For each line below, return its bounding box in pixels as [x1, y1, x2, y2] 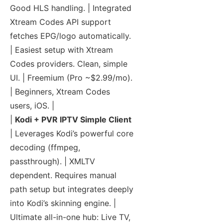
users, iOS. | [10, 101, 54, 111]
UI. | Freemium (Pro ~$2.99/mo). [10, 73, 132, 83]
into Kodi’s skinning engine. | [10, 198, 116, 209]
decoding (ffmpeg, [10, 142, 80, 153]
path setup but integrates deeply [10, 184, 133, 195]
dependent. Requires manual [10, 170, 116, 181]
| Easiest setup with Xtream [10, 45, 113, 55]
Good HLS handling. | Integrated [10, 3, 131, 13]
